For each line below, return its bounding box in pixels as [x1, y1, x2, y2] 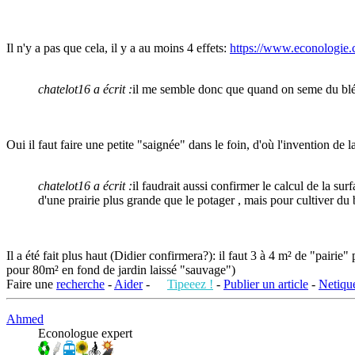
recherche [56, 277, 105, 291]
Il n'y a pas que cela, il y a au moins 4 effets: [6, 40, 230, 55]
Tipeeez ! [167, 277, 213, 291]
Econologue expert [38, 326, 132, 340]
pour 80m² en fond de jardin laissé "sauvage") [6, 262, 235, 277]
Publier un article [223, 277, 308, 291]
